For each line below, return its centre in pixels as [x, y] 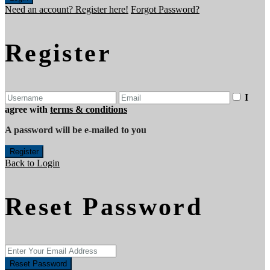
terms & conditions [89, 109]
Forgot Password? [165, 9]
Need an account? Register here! [67, 9]
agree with [27, 109]
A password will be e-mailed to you [76, 130]
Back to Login [32, 163]
